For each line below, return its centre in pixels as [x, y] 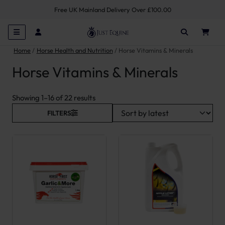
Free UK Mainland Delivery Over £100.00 [113, 10]
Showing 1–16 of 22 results [54, 98]
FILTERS [59, 113]
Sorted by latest [122, 97]
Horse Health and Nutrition [75, 50]
